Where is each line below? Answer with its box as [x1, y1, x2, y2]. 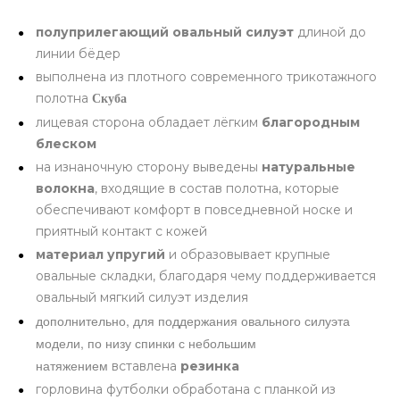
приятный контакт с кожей [36, 223, 207, 239]
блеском [36, 136, 96, 152]
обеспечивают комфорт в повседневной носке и [36, 202, 353, 218]
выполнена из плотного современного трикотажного [36, 69, 377, 85]
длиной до [294, 24, 366, 40]
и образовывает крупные [165, 246, 330, 262]
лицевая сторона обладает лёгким [36, 114, 262, 130]
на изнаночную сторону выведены [36, 159, 258, 175]
